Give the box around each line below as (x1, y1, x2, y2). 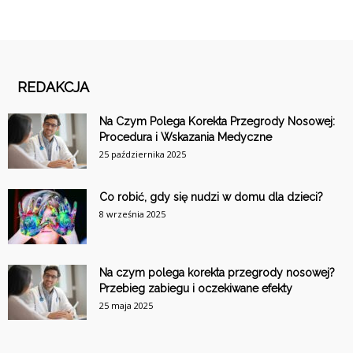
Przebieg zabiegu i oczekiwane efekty (99, 282, 292, 295)
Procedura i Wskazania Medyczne (99, 131, 272, 143)
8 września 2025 (99, 208, 165, 220)
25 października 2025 (99, 148, 186, 160)
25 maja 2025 (99, 299, 153, 311)
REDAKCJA (17, 79, 89, 95)
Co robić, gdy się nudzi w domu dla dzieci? (99, 191, 323, 203)
